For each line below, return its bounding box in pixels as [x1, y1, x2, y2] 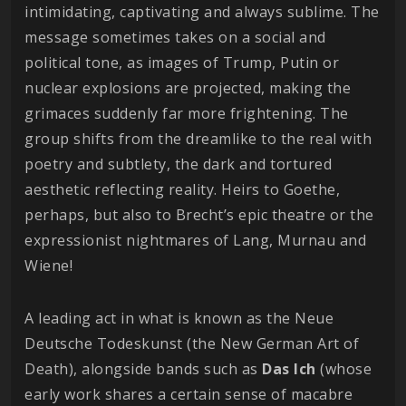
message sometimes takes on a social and [24, 27, 326, 48]
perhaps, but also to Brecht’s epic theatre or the [24, 205, 374, 226]
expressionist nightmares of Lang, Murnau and [24, 230, 366, 251]
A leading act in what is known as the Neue [24, 308, 333, 329]
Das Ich [262, 359, 316, 380]
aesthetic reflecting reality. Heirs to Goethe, [24, 179, 340, 200]
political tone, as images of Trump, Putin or [24, 53, 339, 73]
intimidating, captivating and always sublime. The [24, 2, 380, 23]
